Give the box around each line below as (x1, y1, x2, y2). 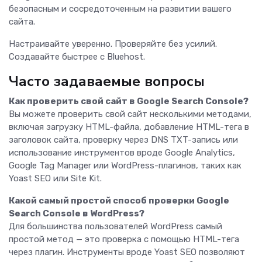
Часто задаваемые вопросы (9, 71, 205, 92)
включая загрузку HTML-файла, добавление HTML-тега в (9, 122, 249, 133)
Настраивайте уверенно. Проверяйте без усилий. (9, 39, 217, 50)
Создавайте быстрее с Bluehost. (9, 51, 145, 63)
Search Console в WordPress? (9, 208, 144, 219)
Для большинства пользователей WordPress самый (9, 221, 222, 232)
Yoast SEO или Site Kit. (9, 173, 102, 184)
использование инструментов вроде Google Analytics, (9, 147, 235, 158)
